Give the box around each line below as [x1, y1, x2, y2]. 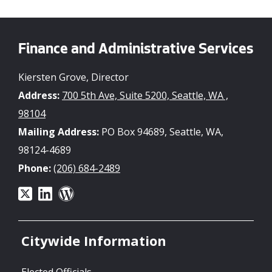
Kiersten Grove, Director [18, 70, 129, 84]
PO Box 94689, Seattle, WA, [99, 124, 223, 138]
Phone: [18, 161, 51, 175]
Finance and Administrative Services [18, 42, 253, 58]
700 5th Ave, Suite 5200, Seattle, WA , [62, 88, 228, 102]
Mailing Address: [18, 124, 99, 138]
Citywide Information [21, 231, 166, 250]
